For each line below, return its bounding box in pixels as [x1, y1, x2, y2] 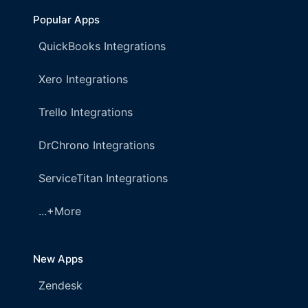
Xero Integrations [38, 72, 128, 87]
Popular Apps [33, 13, 100, 27]
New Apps [33, 252, 83, 266]
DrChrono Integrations [38, 138, 155, 153]
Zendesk [38, 278, 82, 293]
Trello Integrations [38, 105, 133, 120]
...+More [38, 204, 81, 219]
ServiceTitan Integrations [38, 171, 168, 186]
